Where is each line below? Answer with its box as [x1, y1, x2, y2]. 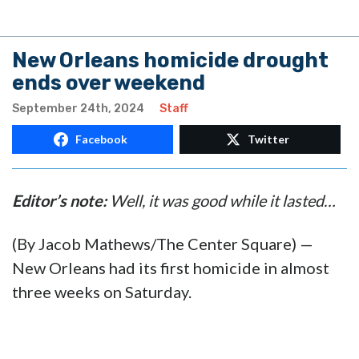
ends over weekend [12, 71, 205, 95]
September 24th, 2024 [12, 102, 144, 116]
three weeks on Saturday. [12, 282, 192, 302]
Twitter [248, 132, 289, 147]
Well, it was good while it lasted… [107, 191, 336, 211]
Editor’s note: [12, 191, 107, 211]
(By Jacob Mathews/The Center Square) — [12, 234, 313, 254]
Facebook [75, 132, 127, 147]
